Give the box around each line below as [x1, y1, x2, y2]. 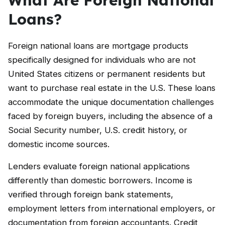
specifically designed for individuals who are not [8, 55, 196, 65]
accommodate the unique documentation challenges [8, 97, 214, 107]
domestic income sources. [8, 139, 109, 149]
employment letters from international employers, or [8, 203, 215, 213]
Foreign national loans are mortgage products [8, 41, 188, 51]
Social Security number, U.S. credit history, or [8, 125, 187, 135]
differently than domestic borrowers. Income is [8, 175, 192, 185]
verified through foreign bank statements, [8, 189, 173, 199]
